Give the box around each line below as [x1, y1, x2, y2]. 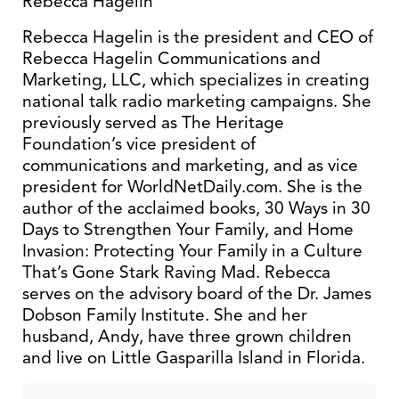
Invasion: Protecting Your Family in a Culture [22, 240, 362, 262]
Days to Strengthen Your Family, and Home [22, 218, 354, 240]
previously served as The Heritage [22, 111, 284, 134]
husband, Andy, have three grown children [22, 325, 352, 347]
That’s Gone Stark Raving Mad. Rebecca [22, 261, 330, 283]
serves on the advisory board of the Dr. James [22, 282, 371, 305]
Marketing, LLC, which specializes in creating [22, 69, 370, 91]
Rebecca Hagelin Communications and [22, 47, 321, 69]
